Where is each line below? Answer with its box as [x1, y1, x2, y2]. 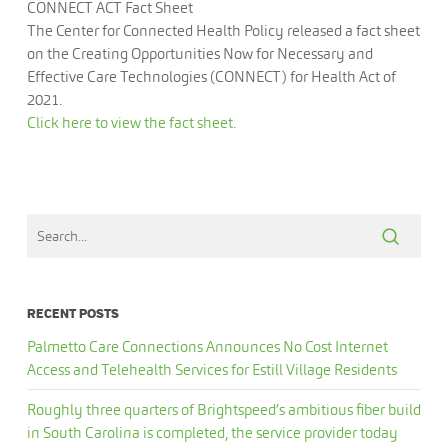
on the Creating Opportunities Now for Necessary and [26, 44, 373, 63]
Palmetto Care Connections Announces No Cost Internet [26, 337, 388, 356]
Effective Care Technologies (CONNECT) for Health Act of [26, 67, 396, 86]
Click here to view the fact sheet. [26, 113, 236, 132]
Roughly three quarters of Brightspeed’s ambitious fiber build [26, 400, 421, 419]
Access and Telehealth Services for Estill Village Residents [26, 360, 397, 379]
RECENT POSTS [26, 306, 119, 322]
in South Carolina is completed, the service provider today [26, 423, 398, 442]
